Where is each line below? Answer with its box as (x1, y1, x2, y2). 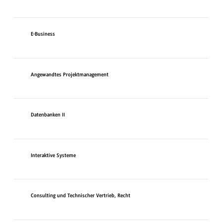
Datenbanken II (30, 112, 65, 118)
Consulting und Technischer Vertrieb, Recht (30, 193, 130, 199)
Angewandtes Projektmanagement (30, 72, 109, 78)
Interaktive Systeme (30, 153, 76, 159)
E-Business (30, 32, 55, 38)
